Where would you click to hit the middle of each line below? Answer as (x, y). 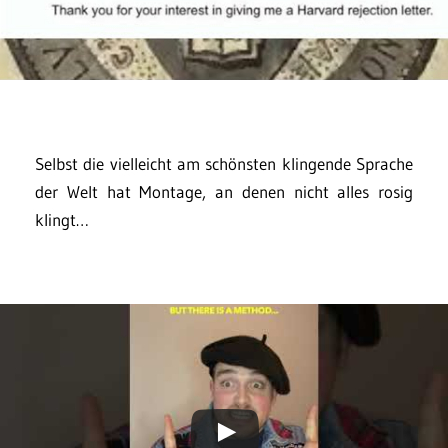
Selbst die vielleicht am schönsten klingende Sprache (224, 164)
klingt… (62, 220)
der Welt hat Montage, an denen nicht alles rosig (224, 192)
